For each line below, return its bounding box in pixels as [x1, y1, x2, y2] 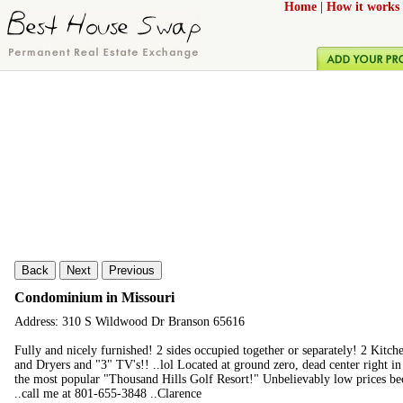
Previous [109, 264, 155, 277]
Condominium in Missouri [14, 289, 175, 305]
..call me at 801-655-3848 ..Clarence [14, 387, 201, 401]
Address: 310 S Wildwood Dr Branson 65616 [14, 315, 245, 329]
